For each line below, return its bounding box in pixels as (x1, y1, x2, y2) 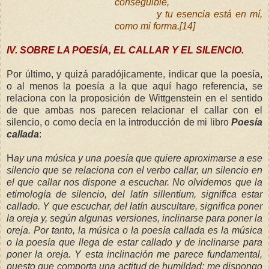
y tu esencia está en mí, (157, 8, 262, 19)
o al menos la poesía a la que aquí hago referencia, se (7, 80, 262, 91)
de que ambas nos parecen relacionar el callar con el (7, 104, 262, 115)
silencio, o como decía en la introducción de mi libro (7, 116, 231, 127)
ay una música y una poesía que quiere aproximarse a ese (14, 153, 262, 163)
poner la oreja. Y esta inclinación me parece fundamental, (7, 249, 262, 259)
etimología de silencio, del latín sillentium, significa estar (7, 189, 262, 199)
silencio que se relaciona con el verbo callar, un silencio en (7, 165, 262, 175)
